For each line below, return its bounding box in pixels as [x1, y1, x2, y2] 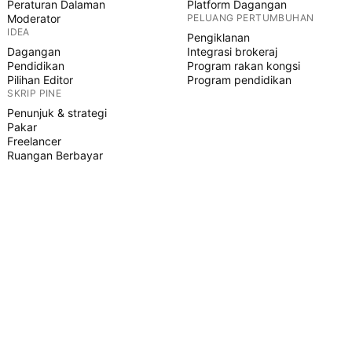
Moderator [7, 12, 61, 25]
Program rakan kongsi [186, 59, 300, 72]
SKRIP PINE [7, 87, 62, 99]
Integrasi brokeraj [186, 45, 277, 58]
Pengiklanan [186, 31, 250, 44]
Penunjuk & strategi [7, 106, 108, 119]
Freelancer [7, 134, 62, 148]
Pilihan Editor [7, 73, 74, 86]
